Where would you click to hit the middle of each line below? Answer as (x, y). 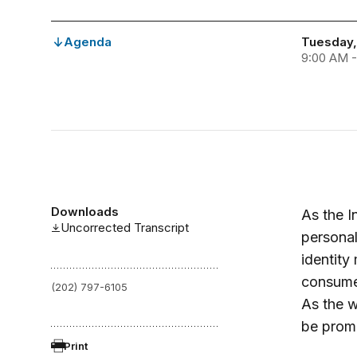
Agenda (87, 42)
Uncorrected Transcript (124, 228)
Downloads (84, 212)
